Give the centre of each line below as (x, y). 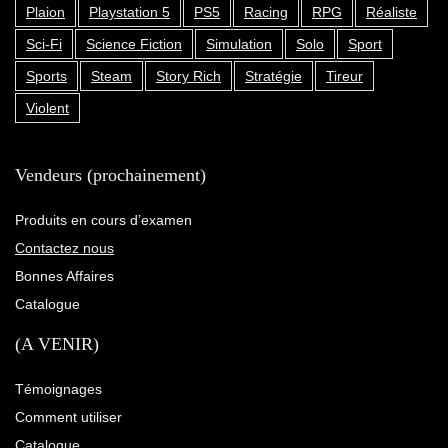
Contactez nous (64, 248)
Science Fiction (134, 44)
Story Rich (188, 76)
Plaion (45, 12)
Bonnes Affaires (64, 276)
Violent (47, 108)
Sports (46, 76)
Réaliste (391, 12)
